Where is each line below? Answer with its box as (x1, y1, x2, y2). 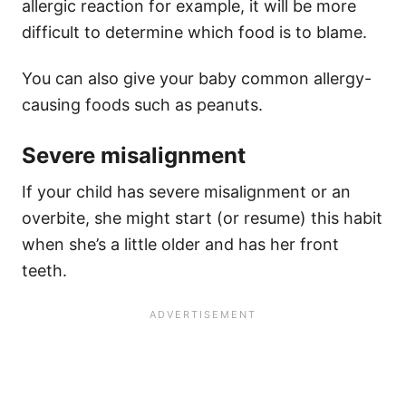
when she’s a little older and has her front (22, 235, 339, 255)
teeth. (22, 261, 67, 281)
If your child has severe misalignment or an (22, 182, 351, 202)
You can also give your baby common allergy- (22, 69, 372, 89)
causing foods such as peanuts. (22, 95, 263, 115)
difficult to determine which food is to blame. (22, 23, 367, 43)
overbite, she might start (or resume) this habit (22, 208, 382, 228)
